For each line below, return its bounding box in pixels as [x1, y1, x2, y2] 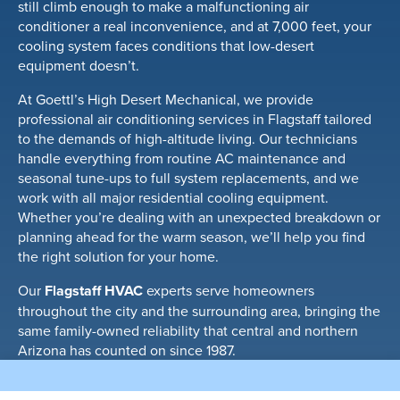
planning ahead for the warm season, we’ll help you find [18, 227, 365, 247]
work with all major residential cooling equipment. [18, 187, 329, 208]
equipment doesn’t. [18, 55, 139, 76]
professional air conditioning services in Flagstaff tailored [18, 109, 371, 129]
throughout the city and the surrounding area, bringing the [18, 301, 380, 321]
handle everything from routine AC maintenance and [18, 148, 346, 169]
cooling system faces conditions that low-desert [18, 36, 314, 56]
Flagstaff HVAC [45, 280, 143, 302]
